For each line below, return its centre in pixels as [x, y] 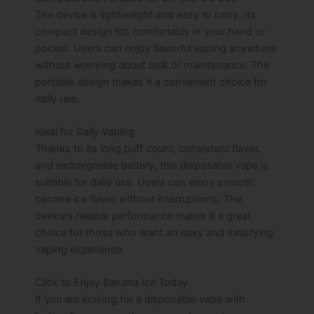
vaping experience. [80, 249]
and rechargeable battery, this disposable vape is [152, 165]
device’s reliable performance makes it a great [143, 216]
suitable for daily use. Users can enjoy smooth [145, 182]
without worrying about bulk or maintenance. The [152, 65]
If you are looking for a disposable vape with [140, 300]
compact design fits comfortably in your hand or [150, 31]
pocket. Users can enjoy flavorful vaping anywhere [156, 48]
